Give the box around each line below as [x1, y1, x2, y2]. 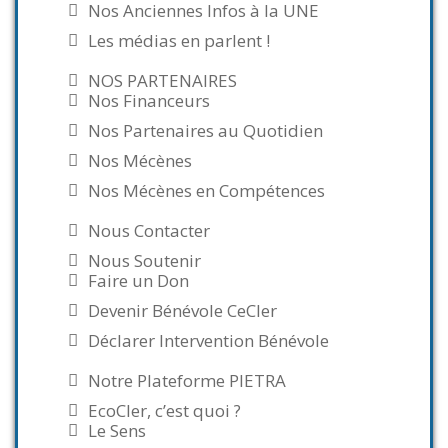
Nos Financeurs [88, 89, 210, 112]
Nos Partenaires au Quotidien [88, 119, 323, 142]
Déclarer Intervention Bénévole [88, 329, 329, 352]
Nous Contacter [88, 219, 210, 242]
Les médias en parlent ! [88, 29, 270, 52]
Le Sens [88, 419, 146, 442]
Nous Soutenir [88, 249, 201, 272]
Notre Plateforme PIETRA [88, 369, 286, 392]
